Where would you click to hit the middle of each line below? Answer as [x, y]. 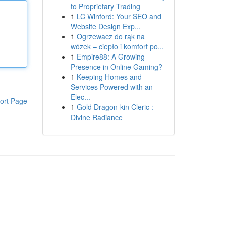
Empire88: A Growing [110, 56]
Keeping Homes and [109, 77]
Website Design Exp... [105, 26]
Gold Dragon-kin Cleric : [115, 107]
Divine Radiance [96, 117]
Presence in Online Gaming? [116, 67]
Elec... [80, 97]
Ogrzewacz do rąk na [110, 36]
